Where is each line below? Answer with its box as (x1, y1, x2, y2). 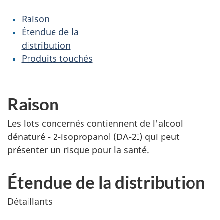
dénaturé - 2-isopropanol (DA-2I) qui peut (7, 131, 180, 142)
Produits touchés (21, 52, 93, 64)
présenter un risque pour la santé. (7, 144, 149, 156)
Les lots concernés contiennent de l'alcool (7, 117, 183, 129)
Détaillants (7, 195, 53, 207)
